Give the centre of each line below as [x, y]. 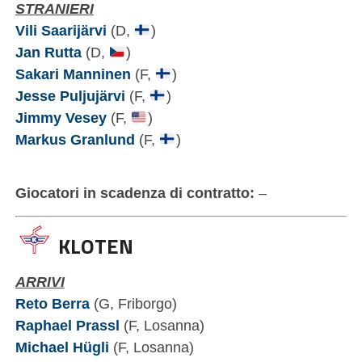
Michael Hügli [62, 347]
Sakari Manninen [73, 74]
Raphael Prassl [67, 326]
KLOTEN [93, 246]
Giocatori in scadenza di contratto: [135, 193]
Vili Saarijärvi [61, 31]
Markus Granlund [75, 140]
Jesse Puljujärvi [70, 96]
